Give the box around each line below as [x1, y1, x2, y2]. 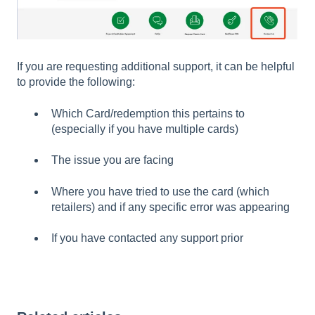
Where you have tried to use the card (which [51, 185, 269, 198]
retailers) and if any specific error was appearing [51, 200, 290, 213]
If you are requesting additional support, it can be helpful [17, 60, 295, 73]
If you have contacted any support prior [51, 232, 243, 244]
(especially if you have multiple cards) [51, 122, 238, 135]
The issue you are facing [51, 154, 174, 167]
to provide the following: [17, 76, 138, 89]
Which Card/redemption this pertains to [51, 107, 245, 120]
